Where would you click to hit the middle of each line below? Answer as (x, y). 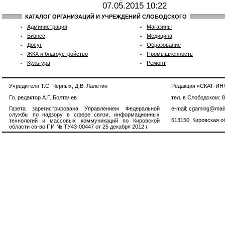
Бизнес (36, 36)
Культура (39, 63)
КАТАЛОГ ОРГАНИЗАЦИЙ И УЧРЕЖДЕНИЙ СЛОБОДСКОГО (106, 17)
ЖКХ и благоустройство (58, 54)
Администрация (47, 27)
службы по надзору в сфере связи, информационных (84, 115)
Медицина (159, 36)
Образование (164, 45)
